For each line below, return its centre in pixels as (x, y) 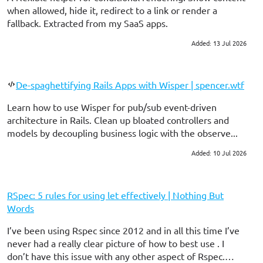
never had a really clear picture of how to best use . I (116, 243)
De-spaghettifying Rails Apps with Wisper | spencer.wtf (130, 85)
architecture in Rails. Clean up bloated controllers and (118, 120)
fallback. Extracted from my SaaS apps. (87, 23)
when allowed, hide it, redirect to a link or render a (112, 10)
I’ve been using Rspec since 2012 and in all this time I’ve (123, 230)
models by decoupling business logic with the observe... (122, 133)
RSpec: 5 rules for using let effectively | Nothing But (115, 195)
